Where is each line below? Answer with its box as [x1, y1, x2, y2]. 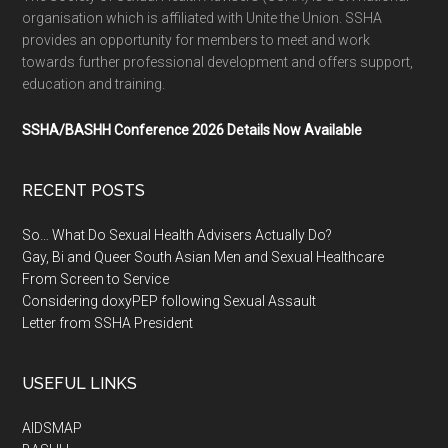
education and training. [22, 76, 166, 92]
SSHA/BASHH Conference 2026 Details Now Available [22, 122, 363, 138]
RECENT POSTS [22, 181, 146, 200]
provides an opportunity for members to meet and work [22, 32, 371, 48]
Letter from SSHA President [22, 315, 194, 331]
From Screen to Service [22, 271, 170, 287]
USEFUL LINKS [22, 374, 138, 393]
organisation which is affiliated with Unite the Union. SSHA [22, 10, 383, 26]
